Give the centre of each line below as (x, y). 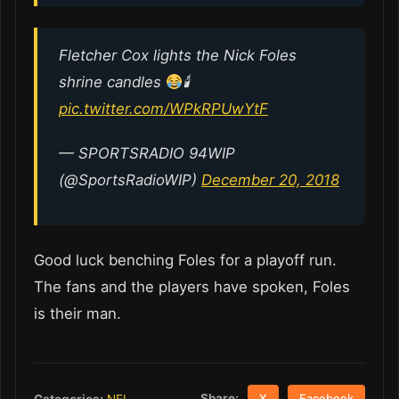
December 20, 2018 (270, 179)
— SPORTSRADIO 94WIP (147, 153)
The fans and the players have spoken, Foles (192, 286)
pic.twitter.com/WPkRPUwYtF (163, 108)
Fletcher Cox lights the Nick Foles (178, 55)
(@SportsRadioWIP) (130, 179)
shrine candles (112, 81)
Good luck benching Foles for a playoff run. (187, 260)
